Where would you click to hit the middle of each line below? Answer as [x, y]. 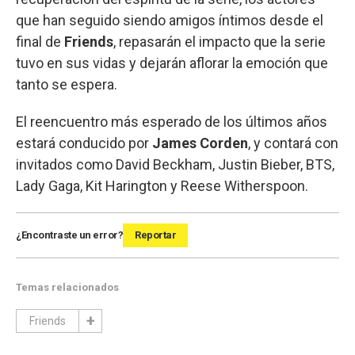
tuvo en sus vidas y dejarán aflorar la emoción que [172, 63]
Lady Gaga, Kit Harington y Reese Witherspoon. [162, 185]
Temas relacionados [67, 287]
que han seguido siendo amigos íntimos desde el [170, 20]
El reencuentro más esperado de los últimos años [172, 121]
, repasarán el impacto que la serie [219, 41]
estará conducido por [84, 143]
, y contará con [293, 143]
